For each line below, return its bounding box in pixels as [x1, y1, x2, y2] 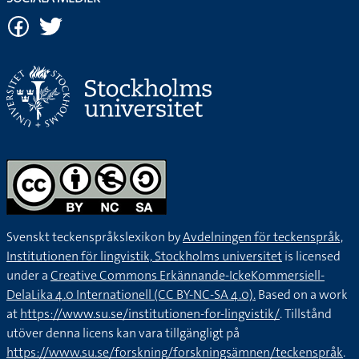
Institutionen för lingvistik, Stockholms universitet [6, 248, 282, 265]
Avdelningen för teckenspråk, [183, 228, 343, 246]
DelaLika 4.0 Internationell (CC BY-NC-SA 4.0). [6, 286, 256, 304]
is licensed [282, 248, 341, 265]
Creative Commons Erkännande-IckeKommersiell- [50, 267, 325, 284]
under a [6, 267, 50, 284]
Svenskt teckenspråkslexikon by [6, 228, 183, 246]
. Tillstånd [280, 305, 332, 323]
